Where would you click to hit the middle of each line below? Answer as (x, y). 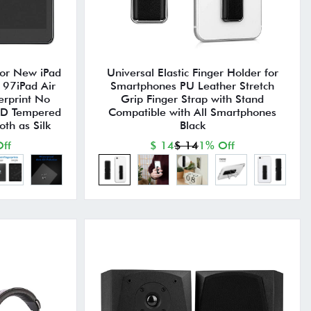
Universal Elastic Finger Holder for (192, 72)
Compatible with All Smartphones (193, 112)
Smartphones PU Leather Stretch (193, 85)
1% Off (217, 145)
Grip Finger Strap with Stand (193, 99)
